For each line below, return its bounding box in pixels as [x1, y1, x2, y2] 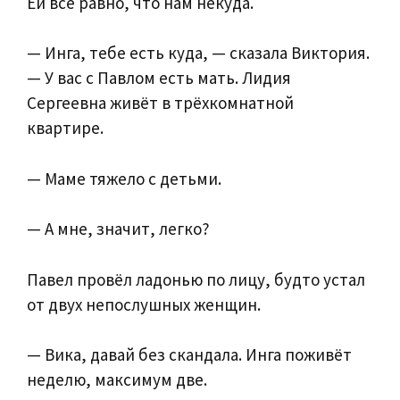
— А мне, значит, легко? [27, 218, 210, 240]
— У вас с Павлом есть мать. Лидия [27, 67, 291, 89]
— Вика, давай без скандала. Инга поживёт [27, 344, 352, 366]
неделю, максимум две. [27, 369, 207, 391]
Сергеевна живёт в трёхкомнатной [27, 92, 294, 114]
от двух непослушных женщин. [27, 293, 261, 315]
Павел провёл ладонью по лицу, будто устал [27, 268, 365, 290]
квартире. [27, 117, 104, 139]
